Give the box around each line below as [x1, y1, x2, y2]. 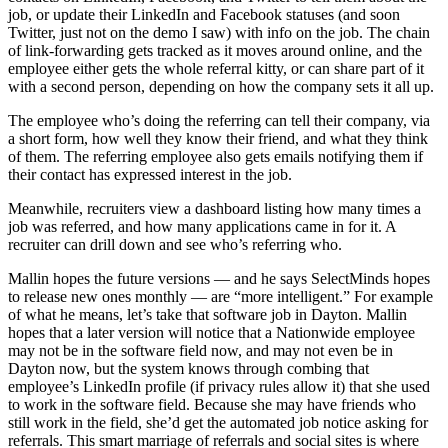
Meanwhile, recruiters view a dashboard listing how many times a [8, 200, 421, 218]
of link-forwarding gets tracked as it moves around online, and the [8, 42, 422, 60]
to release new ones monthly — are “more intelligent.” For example [8, 288, 433, 306]
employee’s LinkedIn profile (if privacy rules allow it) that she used [8, 378, 430, 396]
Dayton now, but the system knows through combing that [8, 360, 369, 378]
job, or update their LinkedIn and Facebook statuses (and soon [8, 6, 400, 24]
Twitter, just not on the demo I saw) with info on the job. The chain [8, 24, 430, 42]
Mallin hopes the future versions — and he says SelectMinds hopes [8, 270, 430, 288]
